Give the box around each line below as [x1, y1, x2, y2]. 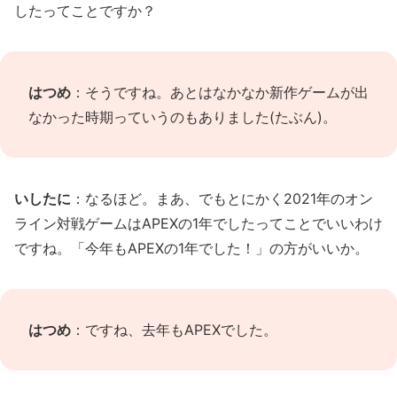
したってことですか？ [14, 2, 156, 19]
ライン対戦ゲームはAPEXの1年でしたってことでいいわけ [14, 214, 383, 232]
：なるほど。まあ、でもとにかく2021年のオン [71, 190, 373, 207]
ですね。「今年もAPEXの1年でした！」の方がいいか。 [14, 239, 369, 257]
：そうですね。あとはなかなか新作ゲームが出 [71, 83, 369, 101]
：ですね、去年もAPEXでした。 [71, 321, 277, 339]
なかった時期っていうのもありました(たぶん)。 [28, 108, 337, 126]
